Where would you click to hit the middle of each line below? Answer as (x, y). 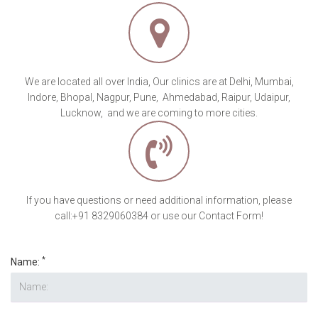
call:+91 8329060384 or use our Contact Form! (159, 73)
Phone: (27, 183)
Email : (26, 247)
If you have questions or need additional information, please (159, 58)
